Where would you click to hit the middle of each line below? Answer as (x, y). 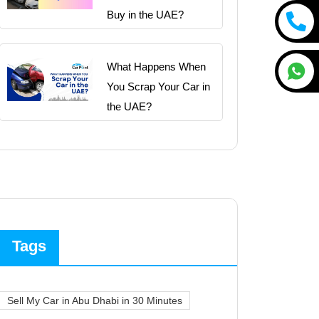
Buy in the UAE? (145, 14)
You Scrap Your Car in (158, 86)
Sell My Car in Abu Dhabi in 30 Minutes (95, 300)
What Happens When (156, 66)
